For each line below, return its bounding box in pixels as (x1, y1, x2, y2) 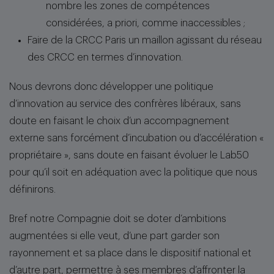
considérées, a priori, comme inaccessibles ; (46, 18, 245, 28)
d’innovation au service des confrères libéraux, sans (9, 99, 241, 109)
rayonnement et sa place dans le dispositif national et (9, 248, 251, 258)
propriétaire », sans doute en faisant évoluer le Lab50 (9, 150, 249, 160)
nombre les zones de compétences (46, 1, 210, 11)
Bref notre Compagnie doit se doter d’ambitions (9, 214, 226, 224)
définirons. (9, 185, 56, 194)
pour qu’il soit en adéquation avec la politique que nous (9, 168, 257, 177)
